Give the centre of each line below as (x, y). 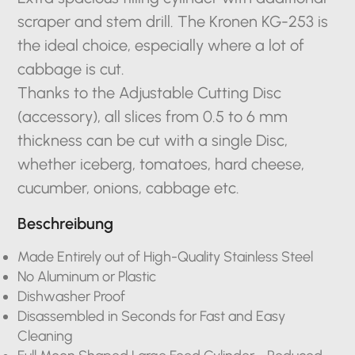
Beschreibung (66, 223)
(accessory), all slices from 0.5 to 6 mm (153, 116)
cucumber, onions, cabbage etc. (129, 188)
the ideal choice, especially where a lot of (161, 45)
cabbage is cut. (71, 69)
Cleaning (46, 336)
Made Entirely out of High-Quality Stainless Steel (166, 257)
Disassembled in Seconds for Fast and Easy (152, 316)
